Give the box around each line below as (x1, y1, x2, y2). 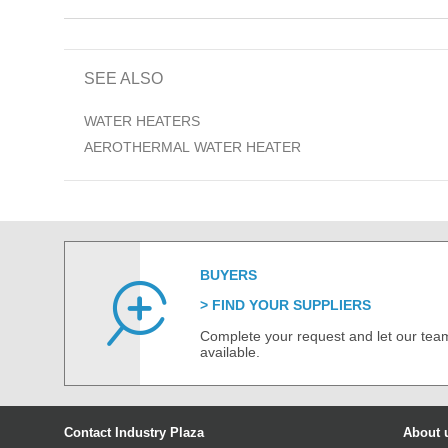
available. (200, 344, 260, 361)
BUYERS (200, 267, 257, 284)
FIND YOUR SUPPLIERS (212, 297, 371, 314)
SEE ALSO (84, 70, 163, 88)
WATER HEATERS (84, 113, 200, 130)
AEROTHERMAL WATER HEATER (84, 139, 301, 156)
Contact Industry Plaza (64, 425, 204, 441)
